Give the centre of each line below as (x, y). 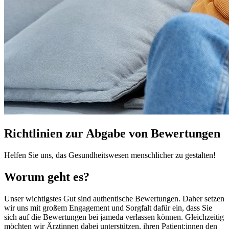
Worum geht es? (47, 177)
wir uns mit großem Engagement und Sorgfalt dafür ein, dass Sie (108, 208)
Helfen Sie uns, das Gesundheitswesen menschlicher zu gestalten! (110, 155)
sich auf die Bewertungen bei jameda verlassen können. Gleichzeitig (114, 217)
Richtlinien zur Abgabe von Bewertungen (112, 133)
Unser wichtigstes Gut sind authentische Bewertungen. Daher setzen (114, 198)
